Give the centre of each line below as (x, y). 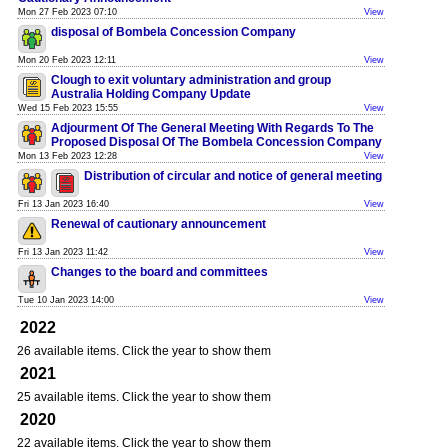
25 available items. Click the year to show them (144, 397)
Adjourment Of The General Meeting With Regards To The (212, 128)
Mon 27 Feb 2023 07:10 (67, 12)
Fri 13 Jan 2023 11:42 (63, 252)
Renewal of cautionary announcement (158, 224)
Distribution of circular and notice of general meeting (233, 176)
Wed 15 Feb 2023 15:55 (68, 108)
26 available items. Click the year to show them (144, 351)
